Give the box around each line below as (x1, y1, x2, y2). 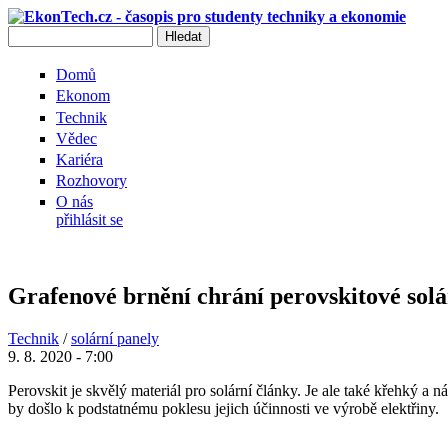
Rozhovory (56, 172, 127, 190)
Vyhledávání (8, 45, 135, 72)
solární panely (71, 330, 159, 348)
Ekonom (56, 87, 110, 105)
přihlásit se (56, 211, 123, 229)
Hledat (8, 26, 53, 43)
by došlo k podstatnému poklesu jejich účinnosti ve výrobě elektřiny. (8, 400, 439, 418)
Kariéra (56, 150, 103, 168)
